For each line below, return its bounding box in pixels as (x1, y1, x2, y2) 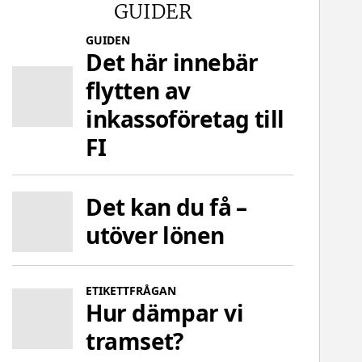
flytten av (86, 74, 191, 106)
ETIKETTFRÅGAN (86, 282, 177, 298)
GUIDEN (86, 32, 131, 48)
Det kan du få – (86, 192, 247, 223)
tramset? (86, 325, 183, 356)
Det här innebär (86, 46, 259, 78)
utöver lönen (86, 220, 225, 251)
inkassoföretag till (86, 103, 284, 134)
